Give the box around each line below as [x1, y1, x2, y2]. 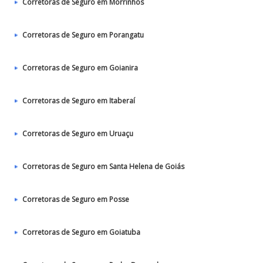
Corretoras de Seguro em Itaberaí [22, 96, 135, 106]
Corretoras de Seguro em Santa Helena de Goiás [22, 161, 184, 171]
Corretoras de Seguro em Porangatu [22, 30, 144, 40]
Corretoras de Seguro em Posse [22, 194, 129, 204]
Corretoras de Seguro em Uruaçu [22, 129, 133, 139]
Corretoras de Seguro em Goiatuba [22, 227, 140, 237]
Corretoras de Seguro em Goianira [22, 63, 138, 73]
